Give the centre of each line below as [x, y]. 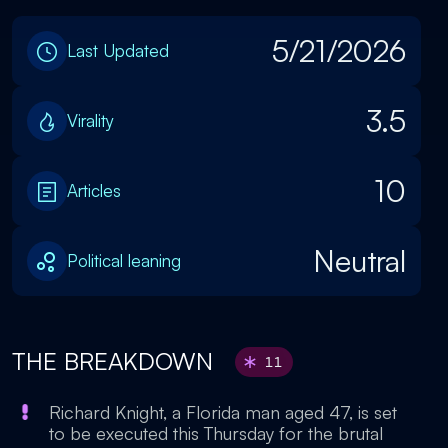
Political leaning [124, 260]
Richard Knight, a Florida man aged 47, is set [223, 412]
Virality [90, 120]
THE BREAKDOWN [116, 361]
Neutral [359, 260]
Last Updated [118, 50]
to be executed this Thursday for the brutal [216, 433]
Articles [94, 190]
